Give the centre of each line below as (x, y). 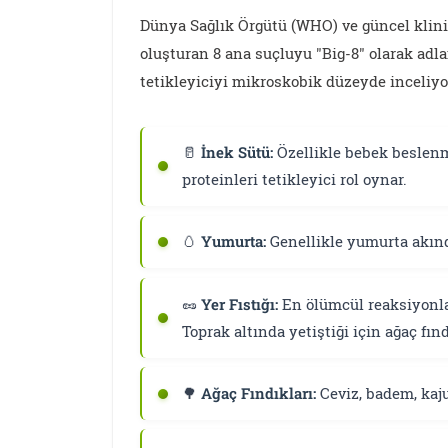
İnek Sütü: (237, 152)
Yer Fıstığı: (240, 303)
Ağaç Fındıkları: (259, 393)
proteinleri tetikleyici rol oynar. (295, 179)
